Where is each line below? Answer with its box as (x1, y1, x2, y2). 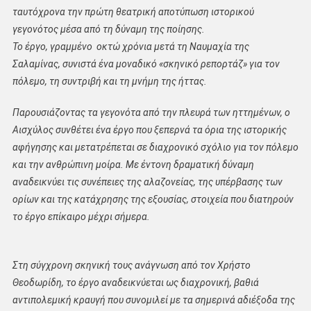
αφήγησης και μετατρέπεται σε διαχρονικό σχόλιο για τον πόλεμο (12, 142, 299, 153)
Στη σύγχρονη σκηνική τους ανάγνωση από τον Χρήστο (12, 260, 251, 271)
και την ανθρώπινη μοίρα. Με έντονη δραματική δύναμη (12, 159, 254, 171)
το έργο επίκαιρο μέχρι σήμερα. (12, 211, 150, 223)
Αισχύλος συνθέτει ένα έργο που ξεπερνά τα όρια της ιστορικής (12, 124, 287, 136)
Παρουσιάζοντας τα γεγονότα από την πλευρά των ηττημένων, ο (12, 107, 290, 119)
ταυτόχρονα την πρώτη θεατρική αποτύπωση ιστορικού (12, 6, 254, 18)
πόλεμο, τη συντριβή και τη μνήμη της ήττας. (12, 76, 207, 87)
